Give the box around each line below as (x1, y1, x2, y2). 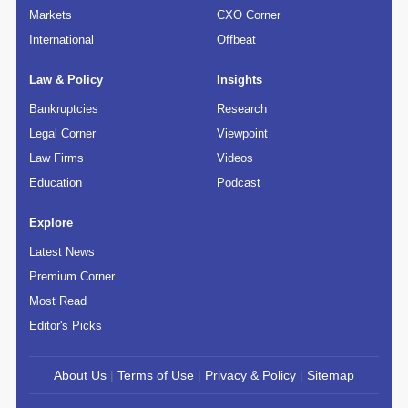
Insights (217, 73, 263, 87)
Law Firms (29, 151, 85, 166)
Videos (217, 151, 254, 166)
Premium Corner (29, 270, 116, 284)
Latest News (29, 245, 96, 260)
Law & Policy (29, 73, 104, 87)
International (29, 33, 95, 47)
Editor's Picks (29, 319, 103, 333)
